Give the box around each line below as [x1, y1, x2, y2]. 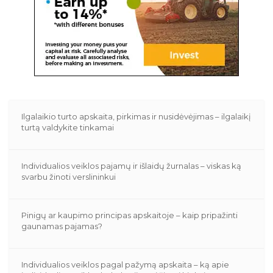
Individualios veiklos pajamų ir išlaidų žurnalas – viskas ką [21, 160, 242, 171]
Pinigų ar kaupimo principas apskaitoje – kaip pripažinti [21, 210, 238, 220]
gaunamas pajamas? [21, 221, 103, 231]
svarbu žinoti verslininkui [21, 171, 116, 182]
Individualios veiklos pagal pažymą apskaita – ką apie [21, 259, 230, 269]
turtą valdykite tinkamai [21, 122, 115, 132]
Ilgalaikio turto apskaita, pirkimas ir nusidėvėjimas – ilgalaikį [21, 111, 252, 121]
